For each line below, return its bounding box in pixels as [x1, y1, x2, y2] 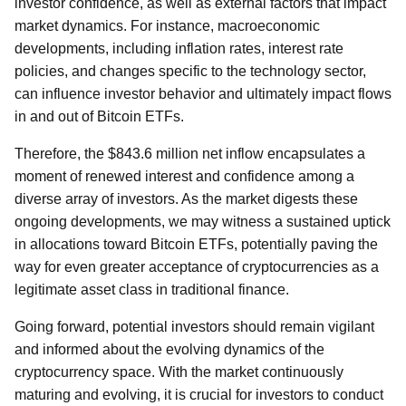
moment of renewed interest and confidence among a [14, 169, 354, 184]
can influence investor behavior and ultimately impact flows [14, 86, 391, 101]
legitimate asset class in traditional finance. [14, 282, 289, 297]
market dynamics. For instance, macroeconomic [14, 18, 320, 34]
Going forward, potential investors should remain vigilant [14, 319, 374, 334]
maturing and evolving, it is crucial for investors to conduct [14, 387, 383, 402]
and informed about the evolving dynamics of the [14, 342, 324, 357]
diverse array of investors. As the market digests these [14, 191, 358, 207]
